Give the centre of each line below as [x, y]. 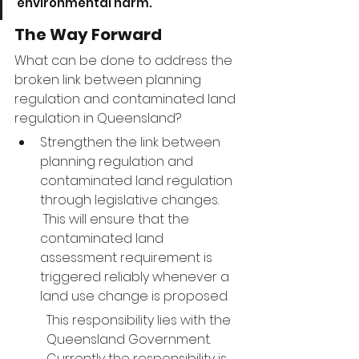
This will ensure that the [116, 219]
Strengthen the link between [132, 142]
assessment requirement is [128, 258]
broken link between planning [109, 80]
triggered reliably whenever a [136, 277]
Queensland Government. [132, 339]
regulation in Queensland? [98, 118]
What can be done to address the [125, 61]
